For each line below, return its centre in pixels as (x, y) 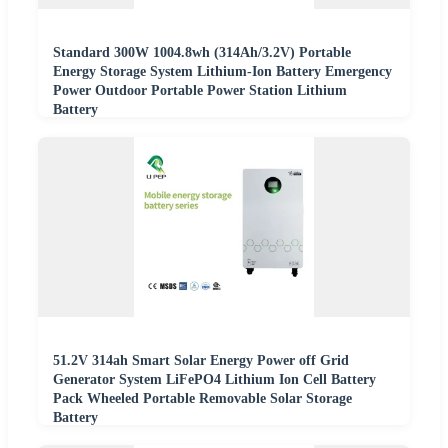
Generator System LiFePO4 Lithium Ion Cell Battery (214, 379)
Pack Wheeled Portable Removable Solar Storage (202, 398)
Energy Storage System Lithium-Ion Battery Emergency (222, 71)
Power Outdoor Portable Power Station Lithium (200, 90)
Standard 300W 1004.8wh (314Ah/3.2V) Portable (202, 52)
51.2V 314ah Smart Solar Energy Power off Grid (201, 360)
